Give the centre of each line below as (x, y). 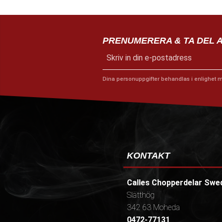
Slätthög (141, 195)
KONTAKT (149, 156)
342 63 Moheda (154, 207)
